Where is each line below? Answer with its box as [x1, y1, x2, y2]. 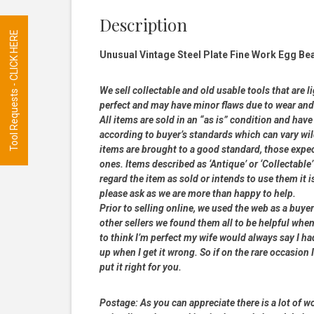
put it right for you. [100, 261, 182, 273]
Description [100, 13, 187, 36]
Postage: [100, 296, 138, 308]
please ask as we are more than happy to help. [100, 187, 296, 199]
